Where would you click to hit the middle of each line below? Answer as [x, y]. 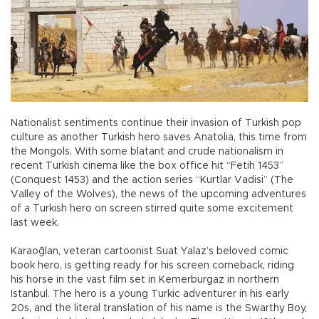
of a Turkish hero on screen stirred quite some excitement [152, 208]
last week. [35, 223]
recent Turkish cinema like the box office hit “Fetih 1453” [147, 166]
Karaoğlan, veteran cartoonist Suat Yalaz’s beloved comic [150, 251]
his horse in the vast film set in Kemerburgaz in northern [145, 279]
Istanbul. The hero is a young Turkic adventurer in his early [150, 294]
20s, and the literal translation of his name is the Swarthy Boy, [159, 308]
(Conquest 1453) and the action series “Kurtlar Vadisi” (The [152, 180]
